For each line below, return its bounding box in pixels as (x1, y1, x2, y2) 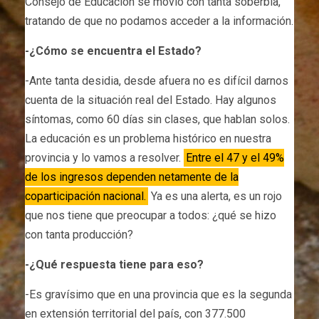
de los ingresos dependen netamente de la (25, 169, 239, 184)
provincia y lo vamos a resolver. (25, 150, 184, 164)
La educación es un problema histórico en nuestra (25, 131, 271, 145)
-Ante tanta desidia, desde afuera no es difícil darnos (25, 73, 288, 88)
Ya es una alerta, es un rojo (148, 189, 283, 203)
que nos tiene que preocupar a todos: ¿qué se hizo (25, 208, 276, 222)
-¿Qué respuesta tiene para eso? (25, 257, 204, 271)
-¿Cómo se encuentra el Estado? (25, 43, 202, 58)
